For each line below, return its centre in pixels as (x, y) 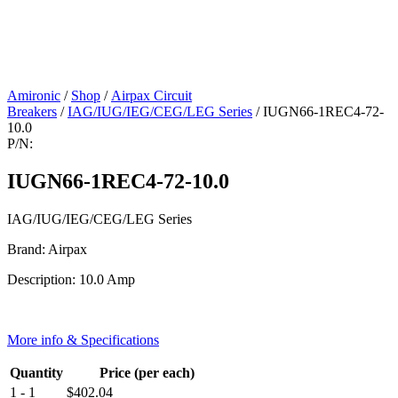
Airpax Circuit (151, 95)
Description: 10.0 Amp (71, 279)
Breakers (32, 111)
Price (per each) (147, 372)
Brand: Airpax (47, 249)
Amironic (34, 95)
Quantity (36, 372)
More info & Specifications (83, 339)
